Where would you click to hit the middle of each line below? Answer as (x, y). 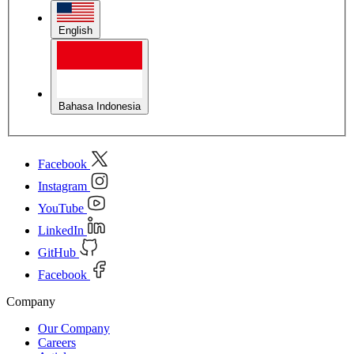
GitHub (57, 253)
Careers (57, 343)
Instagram (62, 186)
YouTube (61, 209)
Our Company (74, 329)
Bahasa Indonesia (100, 107)
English (75, 31)
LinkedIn (61, 231)
